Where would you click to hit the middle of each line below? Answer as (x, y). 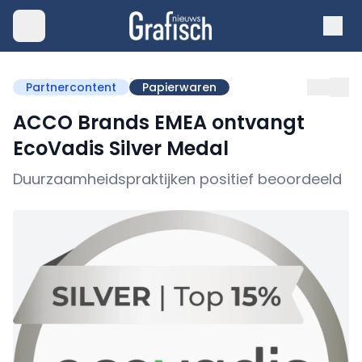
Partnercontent (71, 87)
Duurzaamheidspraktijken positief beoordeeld (177, 179)
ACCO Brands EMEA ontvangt (159, 122)
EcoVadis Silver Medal (121, 148)
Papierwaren (179, 87)
